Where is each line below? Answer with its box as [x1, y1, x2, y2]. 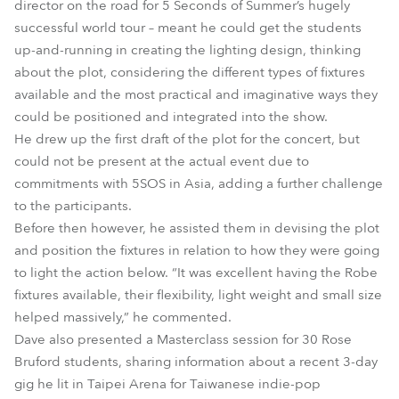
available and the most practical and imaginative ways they [14, 85, 378, 103]
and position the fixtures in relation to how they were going [14, 241, 379, 259]
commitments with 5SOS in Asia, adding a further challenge [14, 175, 383, 192]
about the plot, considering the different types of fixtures [14, 63, 365, 81]
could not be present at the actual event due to [14, 152, 309, 170]
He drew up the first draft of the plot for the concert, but [14, 130, 360, 148]
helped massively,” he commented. [14, 308, 232, 326]
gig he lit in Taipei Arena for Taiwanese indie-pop [14, 375, 321, 393]
